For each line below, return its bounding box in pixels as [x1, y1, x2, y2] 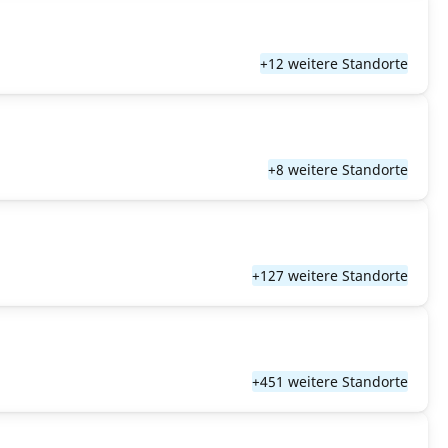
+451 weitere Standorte [252, 372, 408, 391]
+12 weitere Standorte [260, 54, 408, 73]
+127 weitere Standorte [252, 266, 408, 285]
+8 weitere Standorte [268, 160, 408, 179]
